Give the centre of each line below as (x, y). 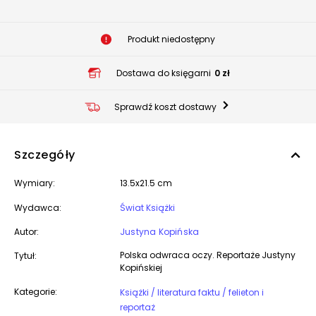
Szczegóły (45, 155)
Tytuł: (25, 256)
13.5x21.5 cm (146, 183)
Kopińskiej (141, 268)
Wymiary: (35, 183)
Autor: (26, 232)
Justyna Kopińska (160, 232)
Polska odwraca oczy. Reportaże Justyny (208, 255)
